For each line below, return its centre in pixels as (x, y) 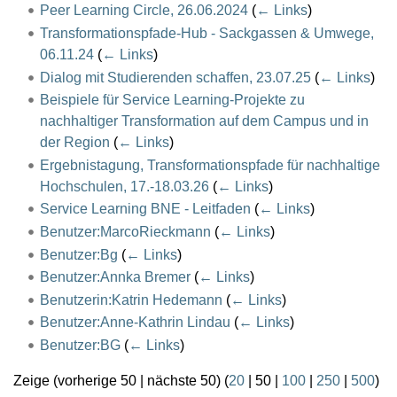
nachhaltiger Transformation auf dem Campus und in (204, 121)
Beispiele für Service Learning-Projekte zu (172, 100)
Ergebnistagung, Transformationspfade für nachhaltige (210, 165)
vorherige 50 (97, 381)
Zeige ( (35, 381)
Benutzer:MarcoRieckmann (125, 232)
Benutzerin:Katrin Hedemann (131, 300)
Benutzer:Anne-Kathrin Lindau (135, 323)
